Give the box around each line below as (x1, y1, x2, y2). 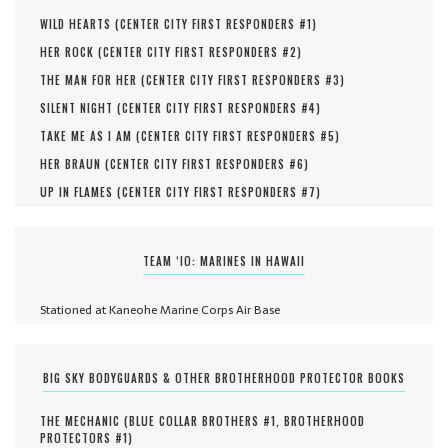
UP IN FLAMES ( (40, 184, 122, 201)
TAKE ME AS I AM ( (40, 128, 141, 145)
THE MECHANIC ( (40, 413, 129, 430)
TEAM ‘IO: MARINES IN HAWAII (143, 253, 305, 270)
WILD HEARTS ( (40, 16, 120, 33)
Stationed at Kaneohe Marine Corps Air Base (40, 300, 280, 321)
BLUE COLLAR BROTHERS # (129, 413, 271, 430)
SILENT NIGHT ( (40, 100, 122, 117)
